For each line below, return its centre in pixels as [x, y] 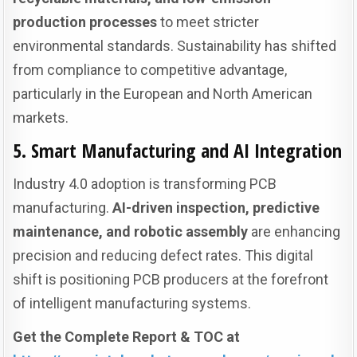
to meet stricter [208, 22]
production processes [85, 22]
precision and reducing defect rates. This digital [163, 255]
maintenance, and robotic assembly [131, 231]
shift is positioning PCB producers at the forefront [171, 279]
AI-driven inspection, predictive [216, 207]
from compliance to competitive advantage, [150, 69]
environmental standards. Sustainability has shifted [175, 45]
